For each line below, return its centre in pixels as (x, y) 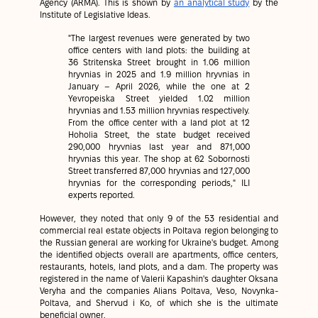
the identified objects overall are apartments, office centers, (159, 255)
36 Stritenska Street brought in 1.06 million (159, 63)
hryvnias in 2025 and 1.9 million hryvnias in (159, 75)
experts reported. (102, 196)
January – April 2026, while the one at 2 (159, 87)
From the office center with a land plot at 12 (159, 123)
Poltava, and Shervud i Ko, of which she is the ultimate (159, 303)
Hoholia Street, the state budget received (159, 135)
